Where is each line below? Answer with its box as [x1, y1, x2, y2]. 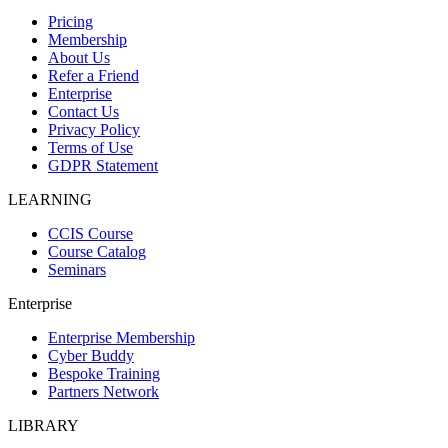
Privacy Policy [48, 121, 140, 139]
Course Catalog [48, 243, 146, 261]
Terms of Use [48, 139, 133, 157]
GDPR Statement [48, 157, 158, 175]
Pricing [48, 13, 93, 31]
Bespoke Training [48, 365, 160, 383]
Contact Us [48, 103, 119, 121]
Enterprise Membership [48, 329, 195, 347]
